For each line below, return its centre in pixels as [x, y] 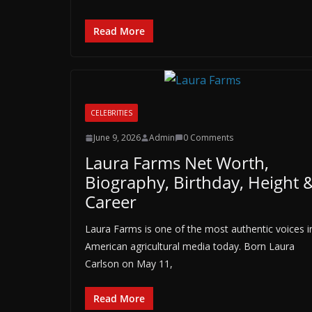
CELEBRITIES [111, 113]
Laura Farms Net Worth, [177, 163]
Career [111, 202]
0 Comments [208, 138]
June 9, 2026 [117, 138]
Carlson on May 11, [129, 264]
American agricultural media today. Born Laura [190, 246]
